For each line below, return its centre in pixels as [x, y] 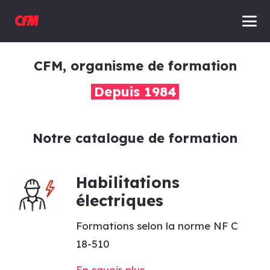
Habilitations [127, 182]
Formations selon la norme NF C [157, 225]
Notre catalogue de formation [135, 137]
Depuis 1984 [135, 91]
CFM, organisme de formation [135, 65]
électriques [119, 200]
